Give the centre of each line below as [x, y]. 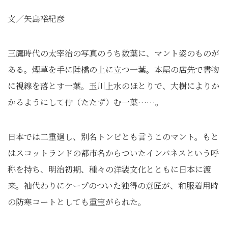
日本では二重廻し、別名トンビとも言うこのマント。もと [113, 137]
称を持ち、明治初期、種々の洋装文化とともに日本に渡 [109, 169]
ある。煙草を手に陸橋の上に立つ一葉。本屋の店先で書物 [113, 70]
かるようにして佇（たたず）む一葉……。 [85, 102]
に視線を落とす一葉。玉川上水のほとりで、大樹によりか [113, 86]
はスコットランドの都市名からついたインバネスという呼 [113, 153]
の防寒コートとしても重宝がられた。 [77, 202]
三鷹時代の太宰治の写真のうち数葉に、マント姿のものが [113, 53]
